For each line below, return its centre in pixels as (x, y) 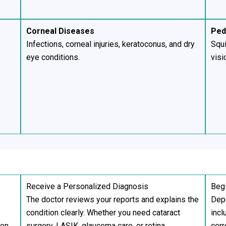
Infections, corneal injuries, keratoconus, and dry (110, 44)
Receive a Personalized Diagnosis (87, 186)
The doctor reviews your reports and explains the (112, 199)
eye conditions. (53, 58)
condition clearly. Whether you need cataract (103, 212)
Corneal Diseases (60, 31)
